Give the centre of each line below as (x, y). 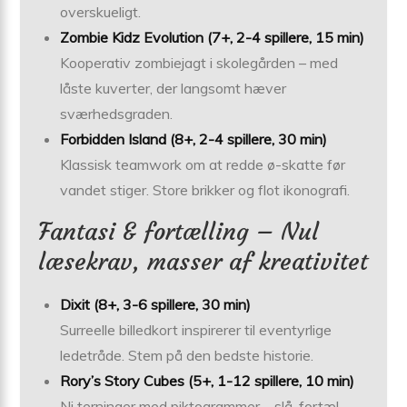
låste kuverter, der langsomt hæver (174, 88)
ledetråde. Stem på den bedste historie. (187, 355)
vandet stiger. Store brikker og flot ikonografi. (205, 189)
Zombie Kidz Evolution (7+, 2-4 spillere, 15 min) (213, 37)
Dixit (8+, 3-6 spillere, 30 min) (156, 304)
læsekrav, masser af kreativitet (203, 261)
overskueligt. (101, 11)
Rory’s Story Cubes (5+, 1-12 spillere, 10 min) (208, 380)
